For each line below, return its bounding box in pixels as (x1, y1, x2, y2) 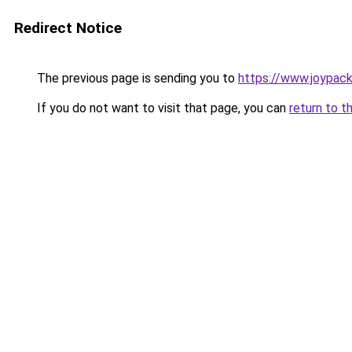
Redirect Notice (14, 19, 122, 37)
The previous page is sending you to (34, 71, 238, 86)
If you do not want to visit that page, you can (34, 101, 289, 115)
